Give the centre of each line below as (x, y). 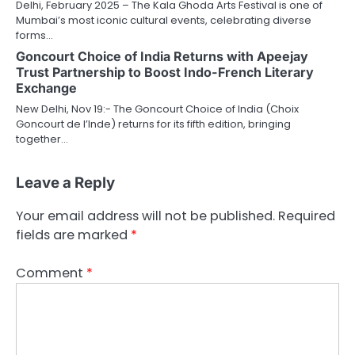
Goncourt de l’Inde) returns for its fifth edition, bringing (153, 124)
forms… (34, 35)
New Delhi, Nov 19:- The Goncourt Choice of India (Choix (157, 109)
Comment (51, 273)
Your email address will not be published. (145, 216)
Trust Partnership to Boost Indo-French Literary (165, 72)
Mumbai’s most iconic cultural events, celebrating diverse (164, 20)
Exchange (46, 88)
